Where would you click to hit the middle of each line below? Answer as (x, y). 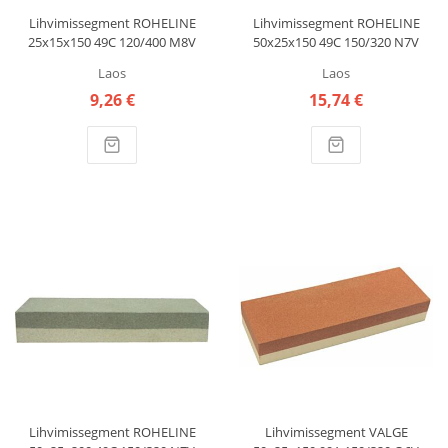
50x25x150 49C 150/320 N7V (336, 41)
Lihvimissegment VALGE (336, 431)
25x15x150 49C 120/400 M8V (112, 41)
